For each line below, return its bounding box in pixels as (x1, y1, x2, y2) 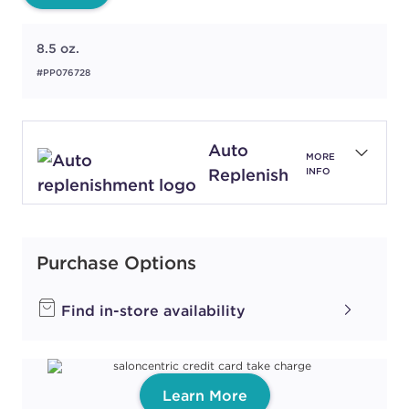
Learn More (162, 386, 247, 405)
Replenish (207, 164, 288, 186)
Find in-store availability (57, 301, 246, 320)
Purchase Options (37, 251, 196, 275)
